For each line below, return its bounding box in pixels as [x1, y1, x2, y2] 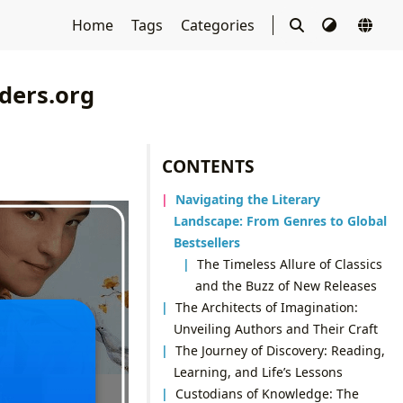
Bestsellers [173, 233, 240, 251]
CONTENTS [162, 153, 255, 178]
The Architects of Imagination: [175, 298, 359, 316]
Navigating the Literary [175, 190, 321, 208]
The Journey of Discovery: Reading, [175, 341, 386, 359]
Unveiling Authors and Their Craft [173, 319, 378, 337]
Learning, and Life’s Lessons [173, 363, 343, 381]
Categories [180, 15, 258, 35]
